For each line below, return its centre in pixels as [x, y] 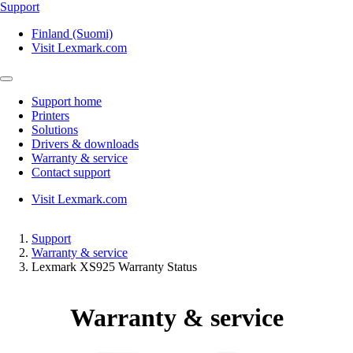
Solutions [55, 130]
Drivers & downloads [85, 144]
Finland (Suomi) [72, 33]
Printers [50, 115]
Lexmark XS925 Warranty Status [114, 267]
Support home [67, 101]
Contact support [71, 172]
